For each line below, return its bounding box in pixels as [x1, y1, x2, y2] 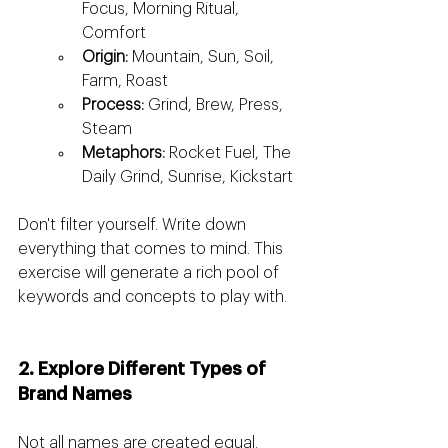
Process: [82, 97, 144, 114]
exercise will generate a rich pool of [18, 265, 283, 282]
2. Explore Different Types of [18, 360, 270, 379]
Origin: [82, 49, 128, 66]
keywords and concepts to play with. [18, 289, 287, 306]
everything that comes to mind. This [18, 241, 287, 258]
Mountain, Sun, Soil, [128, 49, 278, 66]
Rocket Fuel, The [165, 145, 295, 162]
